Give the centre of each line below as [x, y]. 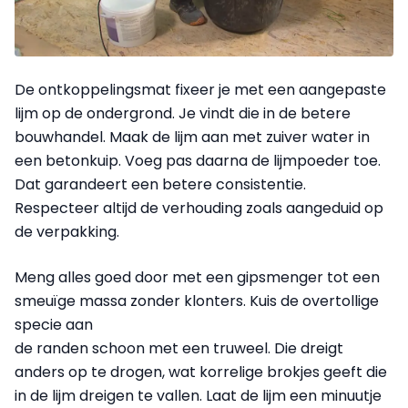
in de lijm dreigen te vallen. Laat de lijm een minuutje [198, 395]
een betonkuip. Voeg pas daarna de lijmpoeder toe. [198, 160]
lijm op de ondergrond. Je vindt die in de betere [183, 113]
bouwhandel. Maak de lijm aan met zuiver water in [192, 137]
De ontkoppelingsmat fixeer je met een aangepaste [200, 89]
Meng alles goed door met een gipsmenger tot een [197, 277]
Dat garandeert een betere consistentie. [160, 184]
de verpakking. [67, 231]
